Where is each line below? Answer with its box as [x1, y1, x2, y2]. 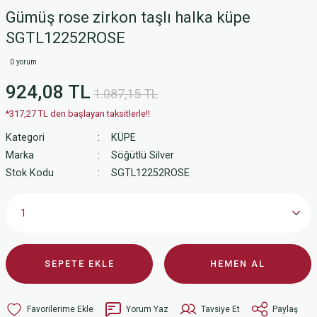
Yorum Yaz [126, 304, 168, 314]
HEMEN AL [210, 258, 265, 269]
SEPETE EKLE [44, 258, 115, 269]
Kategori [6, 132, 45, 144]
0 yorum [10, 58, 37, 66]
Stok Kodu [6, 167, 54, 179]
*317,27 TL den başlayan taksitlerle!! [6, 108, 150, 119]
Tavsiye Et [201, 304, 240, 314]
